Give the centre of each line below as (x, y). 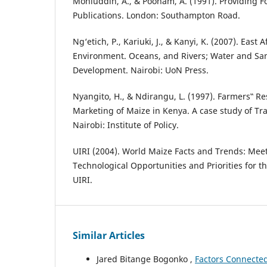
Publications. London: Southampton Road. (156, 15)
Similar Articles (109, 235)
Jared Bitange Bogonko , (146, 259)
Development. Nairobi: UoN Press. (141, 70)
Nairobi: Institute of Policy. (126, 125)
